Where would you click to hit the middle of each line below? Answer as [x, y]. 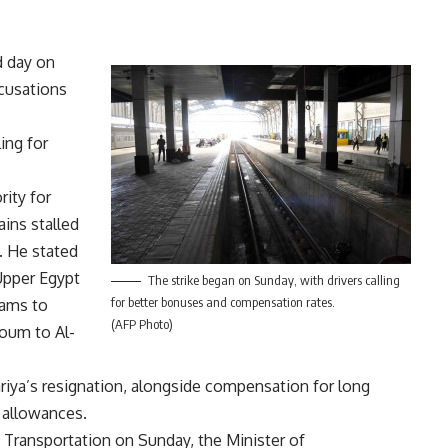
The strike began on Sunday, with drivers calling [273, 279]
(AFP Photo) [141, 323]
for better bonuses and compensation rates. [222, 301]
